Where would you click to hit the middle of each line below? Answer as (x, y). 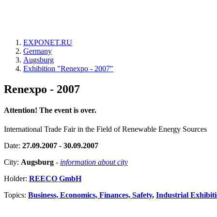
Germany (38, 51)
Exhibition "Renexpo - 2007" (68, 69)
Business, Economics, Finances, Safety (90, 195)
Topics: (16, 195)
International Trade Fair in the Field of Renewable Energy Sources (105, 129)
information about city (94, 162)
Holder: (16, 179)
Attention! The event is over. (50, 110)
